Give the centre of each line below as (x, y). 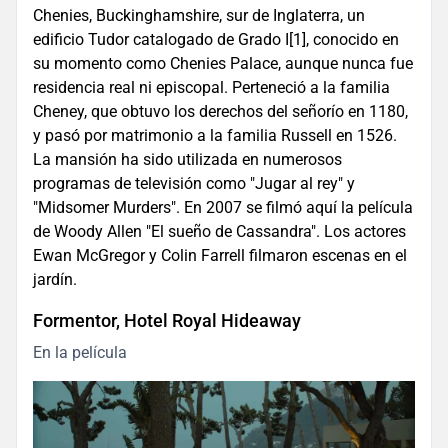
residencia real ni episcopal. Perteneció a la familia (211, 87)
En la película (80, 352)
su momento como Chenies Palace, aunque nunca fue (223, 63)
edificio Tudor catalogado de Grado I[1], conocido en (216, 39)
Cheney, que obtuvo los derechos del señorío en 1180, (220, 111)
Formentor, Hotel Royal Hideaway (167, 320)
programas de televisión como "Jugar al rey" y (194, 183)
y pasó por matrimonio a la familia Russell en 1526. (215, 135)
